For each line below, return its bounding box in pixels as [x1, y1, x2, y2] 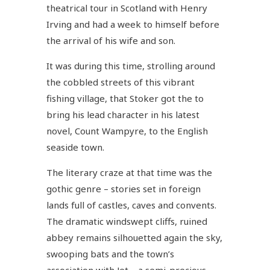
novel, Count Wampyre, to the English [46, 124, 209, 137]
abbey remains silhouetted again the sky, [46, 231, 223, 243]
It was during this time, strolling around [46, 59, 216, 72]
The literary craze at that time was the [46, 166, 213, 178]
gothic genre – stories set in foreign [46, 182, 201, 195]
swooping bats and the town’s [46, 247, 175, 260]
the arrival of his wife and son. [46, 34, 176, 46]
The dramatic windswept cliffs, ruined [46, 215, 208, 227]
